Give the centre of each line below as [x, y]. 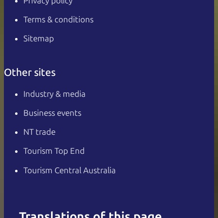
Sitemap [39, 39]
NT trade [39, 132]
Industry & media [54, 94]
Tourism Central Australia [70, 170]
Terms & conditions [58, 20]
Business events [52, 113]
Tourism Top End [54, 151]
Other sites [30, 73]
